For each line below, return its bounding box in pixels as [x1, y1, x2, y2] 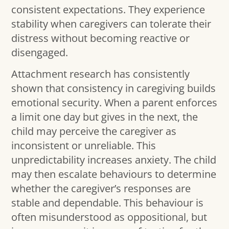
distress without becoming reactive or [11, 31, 190, 45]
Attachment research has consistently [11, 67, 190, 81]
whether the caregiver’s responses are [11, 181, 191, 196]
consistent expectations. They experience [11, 2, 205, 16]
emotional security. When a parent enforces [11, 96, 218, 110]
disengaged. [11, 45, 68, 59]
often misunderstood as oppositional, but [11, 210, 208, 224]
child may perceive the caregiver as [11, 124, 177, 139]
